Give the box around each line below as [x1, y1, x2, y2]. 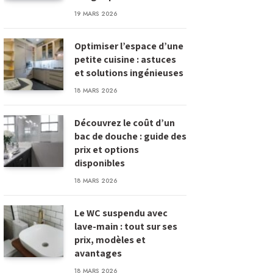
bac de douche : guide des [74, 130, 186, 143]
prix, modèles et [74, 233, 146, 246]
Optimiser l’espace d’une [74, 40, 183, 52]
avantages [74, 247, 122, 260]
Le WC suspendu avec [74, 207, 168, 219]
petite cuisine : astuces [74, 53, 176, 66]
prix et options [74, 143, 139, 156]
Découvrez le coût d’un [74, 116, 175, 129]
